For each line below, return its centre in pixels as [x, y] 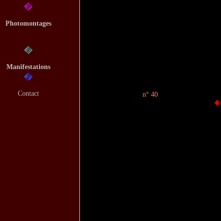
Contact [29, 93]
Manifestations [29, 66]
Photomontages [29, 23]
